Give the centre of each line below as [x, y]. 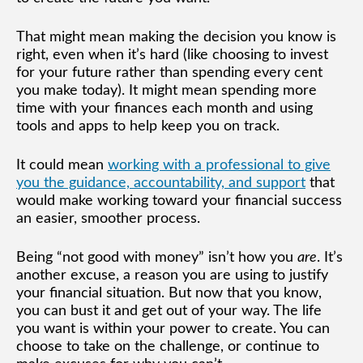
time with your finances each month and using [164, 108]
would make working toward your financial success [179, 201]
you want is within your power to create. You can [173, 329]
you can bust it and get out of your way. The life [169, 311]
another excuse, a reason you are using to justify [172, 275]
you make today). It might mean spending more [167, 90]
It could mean [62, 165]
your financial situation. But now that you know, [169, 293]
